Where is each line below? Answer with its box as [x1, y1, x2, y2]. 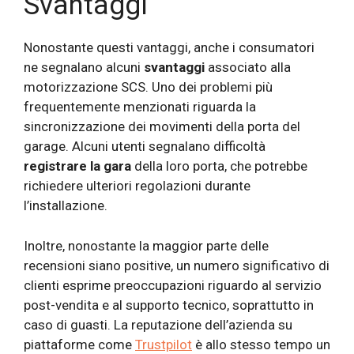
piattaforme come [24, 336, 135, 352]
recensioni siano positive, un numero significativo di [24, 257, 330, 273]
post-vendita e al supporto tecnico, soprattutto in [24, 296, 314, 313]
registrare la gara [24, 158, 131, 175]
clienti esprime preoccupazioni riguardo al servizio [24, 277, 322, 293]
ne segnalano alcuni [24, 59, 144, 76]
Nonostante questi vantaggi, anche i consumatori [24, 40, 314, 56]
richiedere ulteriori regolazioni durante [24, 178, 250, 194]
